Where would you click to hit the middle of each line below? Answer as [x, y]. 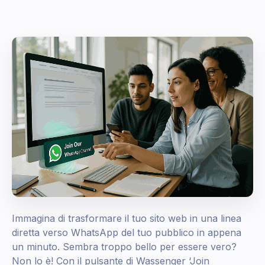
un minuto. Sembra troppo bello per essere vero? [124, 247]
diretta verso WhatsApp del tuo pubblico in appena [127, 233]
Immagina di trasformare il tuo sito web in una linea [127, 219]
